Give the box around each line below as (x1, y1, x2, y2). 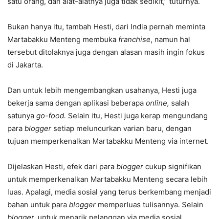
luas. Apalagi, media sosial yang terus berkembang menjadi (7, 187, 211, 197)
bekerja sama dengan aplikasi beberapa (7, 98, 146, 108)
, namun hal (151, 35, 190, 44)
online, (146, 98, 171, 108)
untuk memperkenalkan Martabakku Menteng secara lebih (7, 175, 208, 184)
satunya (7, 111, 36, 120)
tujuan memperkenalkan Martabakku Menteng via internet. (7, 136, 209, 146)
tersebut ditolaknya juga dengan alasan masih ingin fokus (7, 47, 205, 57)
